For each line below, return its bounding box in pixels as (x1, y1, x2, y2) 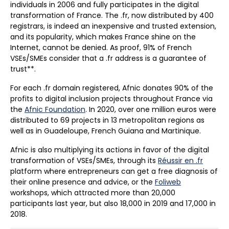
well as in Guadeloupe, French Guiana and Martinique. (10, 126, 201, 136)
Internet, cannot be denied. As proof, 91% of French (10, 42, 192, 53)
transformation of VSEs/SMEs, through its (10, 155, 158, 166)
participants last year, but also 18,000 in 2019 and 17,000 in (10, 198, 216, 209)
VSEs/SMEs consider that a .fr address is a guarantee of (10, 53, 207, 64)
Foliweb (155, 177, 181, 188)
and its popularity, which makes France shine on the (10, 32, 196, 42)
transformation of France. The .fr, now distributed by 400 (10, 10, 214, 21)
